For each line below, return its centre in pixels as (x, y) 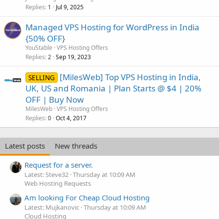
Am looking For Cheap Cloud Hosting (87, 197)
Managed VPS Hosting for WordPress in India (112, 27)
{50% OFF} (45, 38)
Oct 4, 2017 (71, 118)
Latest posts (25, 146)
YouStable (39, 48)
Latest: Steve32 (46, 175)
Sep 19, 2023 (73, 57)
